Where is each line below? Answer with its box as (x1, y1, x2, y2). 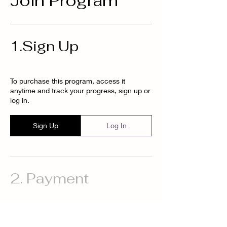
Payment (26, 169, 89, 187)
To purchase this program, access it (10, 76, 125, 85)
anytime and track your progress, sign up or (10, 86, 150, 95)
